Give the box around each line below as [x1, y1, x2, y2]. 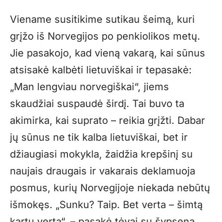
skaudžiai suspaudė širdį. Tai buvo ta [10, 98, 184, 110]
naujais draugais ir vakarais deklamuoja [10, 165, 195, 177]
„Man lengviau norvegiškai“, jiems [10, 81, 169, 93]
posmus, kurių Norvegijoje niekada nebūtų [10, 182, 210, 194]
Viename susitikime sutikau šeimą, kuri [10, 13, 195, 26]
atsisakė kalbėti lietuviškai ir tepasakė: [10, 64, 192, 76]
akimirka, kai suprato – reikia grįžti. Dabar [10, 114, 205, 127]
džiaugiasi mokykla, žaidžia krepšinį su [10, 148, 193, 161]
